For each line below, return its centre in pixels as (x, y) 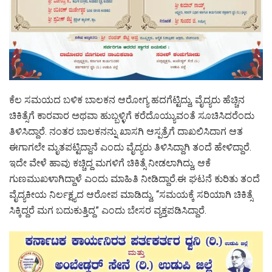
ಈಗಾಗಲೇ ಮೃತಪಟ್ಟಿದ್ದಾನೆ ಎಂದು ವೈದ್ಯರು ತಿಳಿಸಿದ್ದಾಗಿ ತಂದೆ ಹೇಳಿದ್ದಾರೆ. (130, 147)
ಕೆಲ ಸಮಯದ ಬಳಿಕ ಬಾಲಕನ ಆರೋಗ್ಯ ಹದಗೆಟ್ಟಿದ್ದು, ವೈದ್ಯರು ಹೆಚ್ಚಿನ (127, 100)
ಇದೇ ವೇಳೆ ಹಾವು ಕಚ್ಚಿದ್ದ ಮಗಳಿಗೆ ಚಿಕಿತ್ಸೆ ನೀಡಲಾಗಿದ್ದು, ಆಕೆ (110, 163)
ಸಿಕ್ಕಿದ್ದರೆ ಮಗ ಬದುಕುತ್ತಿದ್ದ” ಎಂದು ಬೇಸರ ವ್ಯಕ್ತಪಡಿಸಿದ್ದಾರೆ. (108, 210)
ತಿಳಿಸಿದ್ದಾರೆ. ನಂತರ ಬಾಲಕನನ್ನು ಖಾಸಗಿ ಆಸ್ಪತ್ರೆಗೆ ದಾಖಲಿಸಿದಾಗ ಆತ (126, 131)
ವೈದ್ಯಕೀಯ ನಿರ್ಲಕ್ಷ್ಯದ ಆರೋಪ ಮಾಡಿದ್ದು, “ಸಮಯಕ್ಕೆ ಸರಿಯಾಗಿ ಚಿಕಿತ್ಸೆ (131, 194)
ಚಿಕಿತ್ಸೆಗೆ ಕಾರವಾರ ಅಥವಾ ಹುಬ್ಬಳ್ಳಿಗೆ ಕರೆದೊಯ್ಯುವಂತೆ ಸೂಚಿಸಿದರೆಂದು (132, 115)
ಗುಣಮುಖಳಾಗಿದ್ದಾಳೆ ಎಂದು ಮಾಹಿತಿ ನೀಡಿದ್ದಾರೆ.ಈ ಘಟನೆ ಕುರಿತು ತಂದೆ (134, 178)
